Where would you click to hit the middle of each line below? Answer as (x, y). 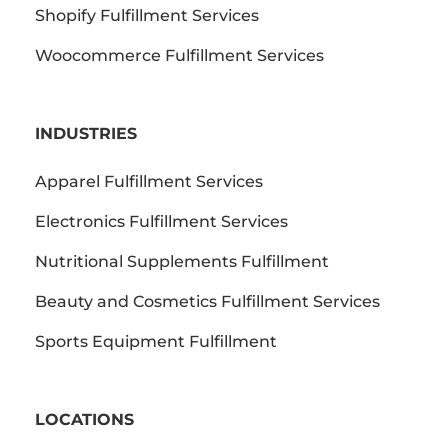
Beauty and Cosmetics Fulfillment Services (207, 301)
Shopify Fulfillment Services (147, 15)
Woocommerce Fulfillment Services (179, 55)
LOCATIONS (84, 419)
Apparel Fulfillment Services (149, 181)
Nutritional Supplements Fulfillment (182, 261)
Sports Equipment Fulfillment (156, 341)
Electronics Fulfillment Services (161, 221)
